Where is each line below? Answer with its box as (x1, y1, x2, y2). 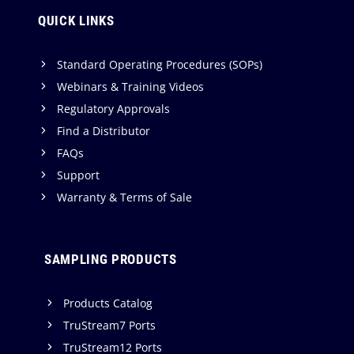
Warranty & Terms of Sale (57, 189, 192, 205)
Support (57, 167, 100, 183)
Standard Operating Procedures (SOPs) (57, 56, 262, 72)
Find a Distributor (57, 122, 150, 138)
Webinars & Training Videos (57, 78, 204, 94)
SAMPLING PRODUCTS (44, 250, 177, 267)
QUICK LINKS (38, 12, 115, 28)
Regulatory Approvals (57, 100, 170, 116)
